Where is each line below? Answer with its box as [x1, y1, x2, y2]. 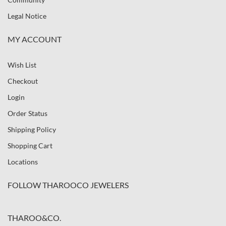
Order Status [8, 108, 47, 118]
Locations [8, 157, 38, 166]
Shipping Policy [8, 125, 56, 134]
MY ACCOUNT [8, 34, 62, 44]
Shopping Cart [8, 141, 52, 150]
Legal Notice [8, 11, 46, 20]
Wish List [8, 60, 36, 69]
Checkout [8, 76, 38, 85]
